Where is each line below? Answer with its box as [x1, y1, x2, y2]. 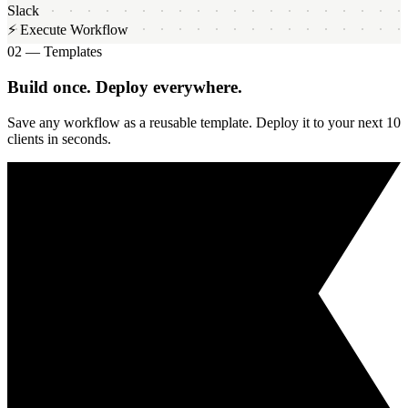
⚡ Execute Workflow [7, 22, 128, 38]
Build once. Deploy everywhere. [7, 77, 242, 97]
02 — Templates [7, 44, 102, 60]
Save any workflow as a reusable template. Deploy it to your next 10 [7, 114, 401, 130]
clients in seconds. [7, 130, 111, 147]
